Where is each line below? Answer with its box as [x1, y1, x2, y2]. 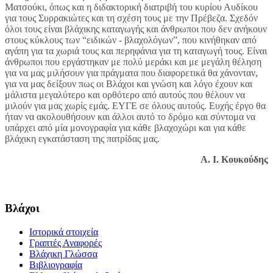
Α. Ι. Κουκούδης [200, 154, 268, 165]
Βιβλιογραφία [29, 259, 82, 270]
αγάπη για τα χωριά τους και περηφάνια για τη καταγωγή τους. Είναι [5, 46, 267, 57]
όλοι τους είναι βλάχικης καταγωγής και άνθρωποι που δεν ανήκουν [5, 24, 267, 35]
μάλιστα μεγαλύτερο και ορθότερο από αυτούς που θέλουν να [5, 90, 245, 101]
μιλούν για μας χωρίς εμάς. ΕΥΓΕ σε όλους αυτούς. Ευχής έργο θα [5, 101, 266, 112]
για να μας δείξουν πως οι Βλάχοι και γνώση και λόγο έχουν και [5, 79, 252, 90]
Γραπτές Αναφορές [29, 237, 102, 248]
